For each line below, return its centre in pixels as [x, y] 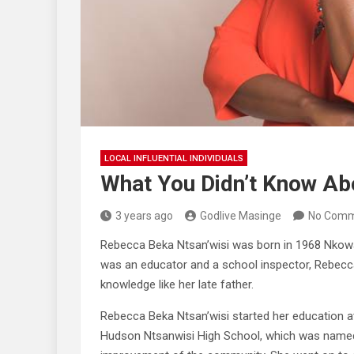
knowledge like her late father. [177, 284]
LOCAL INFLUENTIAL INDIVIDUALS [174, 158]
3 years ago [144, 216]
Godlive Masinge [241, 216]
